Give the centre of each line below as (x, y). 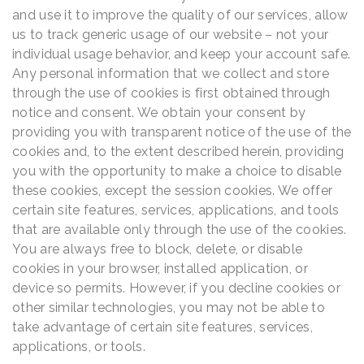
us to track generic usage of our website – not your (171, 35)
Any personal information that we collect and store (171, 74)
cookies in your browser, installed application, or (160, 269)
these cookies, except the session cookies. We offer (173, 191)
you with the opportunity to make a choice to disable (177, 171)
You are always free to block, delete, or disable (158, 249)
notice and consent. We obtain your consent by (159, 113)
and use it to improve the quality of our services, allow (180, 15)
